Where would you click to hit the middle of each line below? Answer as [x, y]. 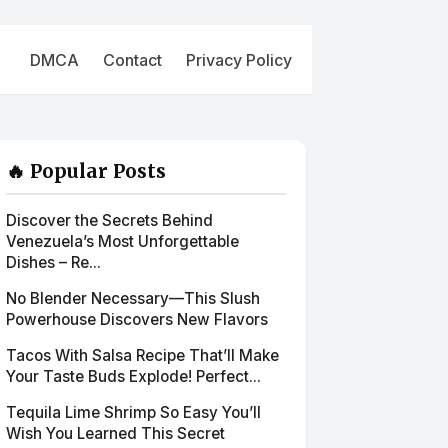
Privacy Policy [239, 59]
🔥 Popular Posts [86, 171]
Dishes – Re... [53, 262]
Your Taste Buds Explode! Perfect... [133, 376]
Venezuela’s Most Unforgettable [122, 241]
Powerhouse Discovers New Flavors [137, 319]
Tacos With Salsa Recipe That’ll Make [142, 355]
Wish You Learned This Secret [115, 433]
